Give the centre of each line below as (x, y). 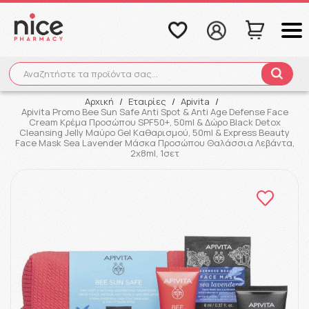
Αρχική (99, 101)
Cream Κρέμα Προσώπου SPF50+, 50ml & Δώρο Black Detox (154, 122)
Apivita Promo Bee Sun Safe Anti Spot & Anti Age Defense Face (154, 112)
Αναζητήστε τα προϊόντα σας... (90, 74)
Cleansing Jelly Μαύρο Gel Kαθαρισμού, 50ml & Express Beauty (154, 132)
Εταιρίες (147, 101)
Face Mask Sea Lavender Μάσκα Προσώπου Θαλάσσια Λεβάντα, (154, 143)
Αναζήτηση (154, 83)
